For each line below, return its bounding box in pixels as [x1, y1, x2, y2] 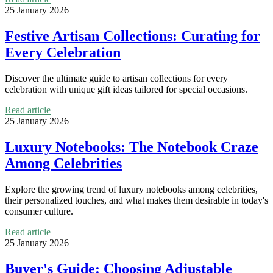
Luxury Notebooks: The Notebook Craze [5, 139, 258, 155]
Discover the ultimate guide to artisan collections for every [5, 73, 228, 84]
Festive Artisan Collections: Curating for [5, 28, 260, 44]
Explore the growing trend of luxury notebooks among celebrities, [5, 184, 258, 195]
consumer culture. [5, 206, 73, 217]
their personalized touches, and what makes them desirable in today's [5, 195, 268, 206]
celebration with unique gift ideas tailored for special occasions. [5, 84, 247, 95]
